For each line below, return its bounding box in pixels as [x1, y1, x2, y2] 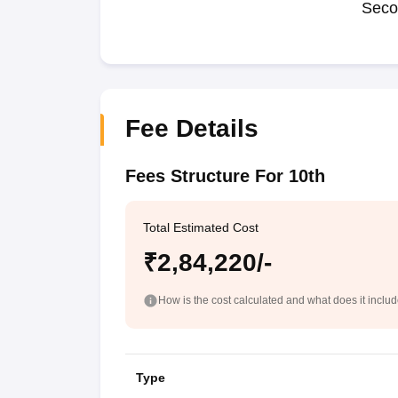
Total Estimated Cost [142, 220, 259, 235]
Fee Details [124, 115, 259, 142]
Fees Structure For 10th [124, 166, 325, 186]
